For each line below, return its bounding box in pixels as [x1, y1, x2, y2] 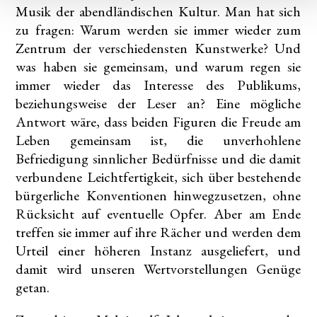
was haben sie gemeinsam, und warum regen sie [16, 57, 301, 76]
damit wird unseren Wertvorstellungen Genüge [16, 260, 301, 279]
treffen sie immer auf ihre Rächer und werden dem [16, 223, 301, 242]
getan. [16, 278, 50, 297]
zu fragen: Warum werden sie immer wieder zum [16, 21, 301, 40]
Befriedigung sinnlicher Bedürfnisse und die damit [16, 149, 301, 168]
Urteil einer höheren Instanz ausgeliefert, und [16, 241, 301, 260]
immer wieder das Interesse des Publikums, [16, 76, 301, 95]
